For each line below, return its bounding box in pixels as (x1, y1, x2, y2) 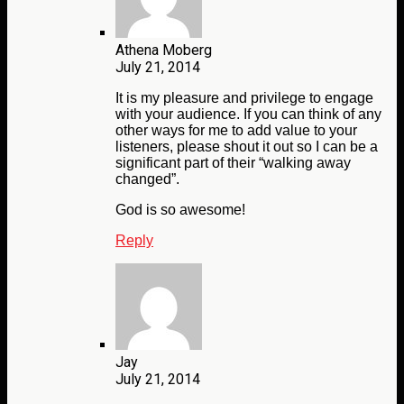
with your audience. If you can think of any (115, 106, 381, 123)
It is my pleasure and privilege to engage (115, 90, 373, 106)
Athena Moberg (115, 41, 212, 60)
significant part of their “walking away (115, 155, 351, 171)
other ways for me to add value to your (115, 123, 357, 139)
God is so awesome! (115, 202, 245, 218)
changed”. (115, 171, 179, 188)
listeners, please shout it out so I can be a (115, 139, 378, 155)
